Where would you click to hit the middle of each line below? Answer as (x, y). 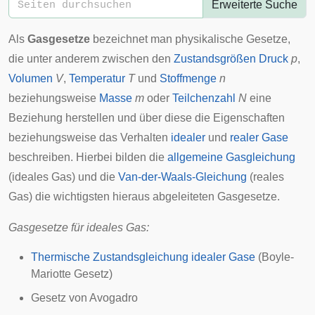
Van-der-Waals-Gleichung (182, 177)
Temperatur (97, 78)
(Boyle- (275, 257)
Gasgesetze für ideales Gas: (79, 227)
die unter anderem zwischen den (91, 59)
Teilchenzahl (204, 98)
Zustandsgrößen (215, 59)
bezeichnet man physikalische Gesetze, (190, 39)
